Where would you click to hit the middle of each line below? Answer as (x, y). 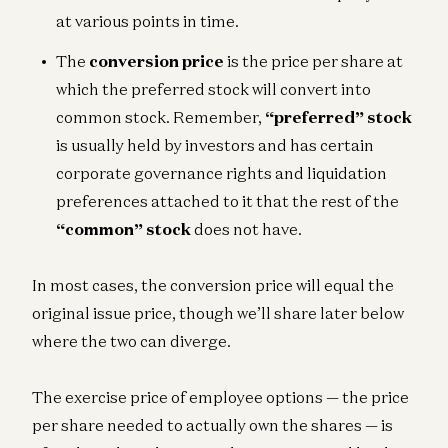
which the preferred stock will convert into (213, 88)
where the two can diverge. (131, 340)
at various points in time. (147, 20)
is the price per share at (313, 60)
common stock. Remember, (160, 116)
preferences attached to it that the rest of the (227, 200)
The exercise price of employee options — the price (220, 396)
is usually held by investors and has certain (215, 144)
